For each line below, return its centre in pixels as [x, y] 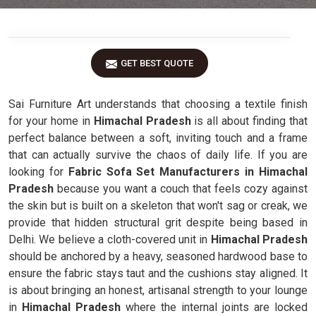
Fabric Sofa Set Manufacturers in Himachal [188, 172]
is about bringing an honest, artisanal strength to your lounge [158, 290]
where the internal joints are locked [217, 307]
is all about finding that [249, 121]
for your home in [51, 121]
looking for [38, 172]
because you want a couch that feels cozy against [181, 189]
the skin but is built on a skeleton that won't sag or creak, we [158, 206]
